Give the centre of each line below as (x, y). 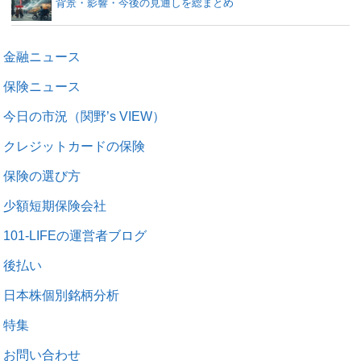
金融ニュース (42, 56)
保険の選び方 (42, 176)
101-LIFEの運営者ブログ (75, 235)
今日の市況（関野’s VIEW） (85, 116)
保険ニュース (42, 86)
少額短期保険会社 (55, 205)
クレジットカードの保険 (75, 146)
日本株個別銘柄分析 (62, 295)
